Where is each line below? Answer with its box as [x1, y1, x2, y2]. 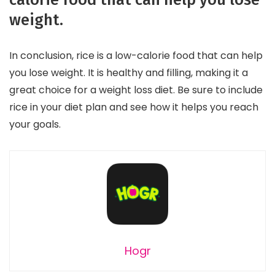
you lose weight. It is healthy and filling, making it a [9, 66, 248, 80]
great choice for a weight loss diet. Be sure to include [9, 83, 263, 98]
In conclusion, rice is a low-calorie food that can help [9, 48, 263, 63]
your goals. [9, 117, 61, 132]
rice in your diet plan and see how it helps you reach [9, 100, 258, 115]
